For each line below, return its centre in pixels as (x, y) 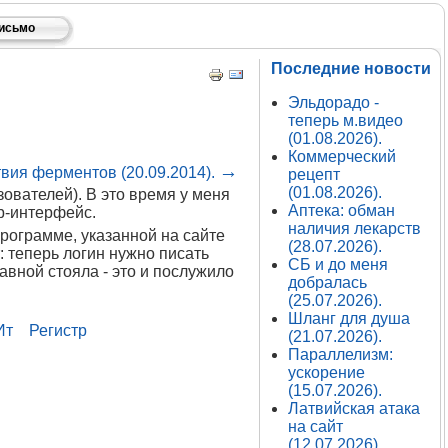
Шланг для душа (348, 318)
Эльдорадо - (333, 102)
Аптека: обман (341, 210)
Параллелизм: (340, 354)
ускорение (326, 372)
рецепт (313, 174)
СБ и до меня (337, 264)
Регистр (57, 330)
